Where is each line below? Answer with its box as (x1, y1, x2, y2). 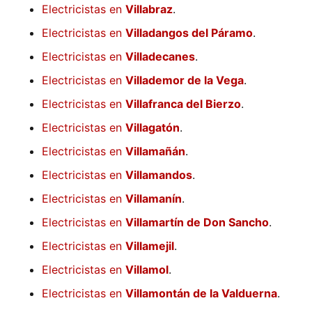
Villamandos (125, 168, 192, 182)
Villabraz (125, 2, 173, 17)
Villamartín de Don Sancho (125, 215, 269, 230)
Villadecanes (125, 49, 195, 64)
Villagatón (125, 120, 180, 135)
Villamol (125, 263, 169, 277)
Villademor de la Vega (125, 73, 244, 88)
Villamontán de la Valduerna (125, 286, 277, 301)
